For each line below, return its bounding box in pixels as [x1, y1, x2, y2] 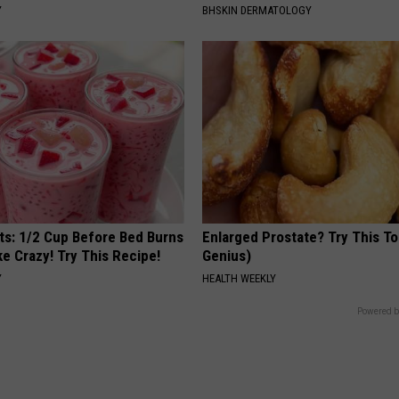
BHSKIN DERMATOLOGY [202, 4, 313, 18]
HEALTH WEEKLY [202, 272, 277, 286]
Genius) [202, 247, 252, 265]
